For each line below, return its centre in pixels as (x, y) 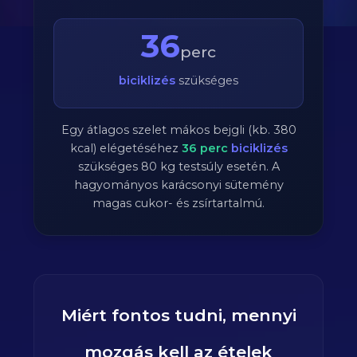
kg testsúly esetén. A (218, 167)
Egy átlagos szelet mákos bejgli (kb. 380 (178, 130)
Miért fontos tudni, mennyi (178, 315)
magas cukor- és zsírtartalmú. (178, 203)
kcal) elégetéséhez (126, 148)
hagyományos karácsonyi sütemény (178, 185)
